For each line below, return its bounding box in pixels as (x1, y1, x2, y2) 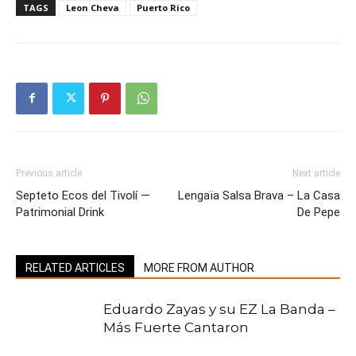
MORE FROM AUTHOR (144, 261, 254, 274)
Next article (292, 167, 340, 179)
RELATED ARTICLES (25, 261, 125, 274)
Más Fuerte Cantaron (103, 319, 249, 335)
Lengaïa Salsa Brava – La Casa (178, 188, 340, 203)
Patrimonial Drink (16, 204, 104, 219)
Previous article (16, 167, 82, 179)
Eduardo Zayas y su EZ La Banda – (103, 300, 335, 317)
